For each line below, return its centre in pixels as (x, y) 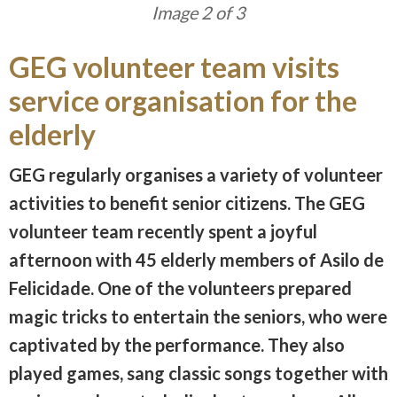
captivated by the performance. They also (177, 344)
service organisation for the (183, 100)
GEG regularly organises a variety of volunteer (196, 174)
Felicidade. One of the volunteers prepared (180, 288)
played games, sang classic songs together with (198, 373)
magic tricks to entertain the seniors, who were (198, 316)
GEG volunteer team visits (174, 66)
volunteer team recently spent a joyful (163, 231)
